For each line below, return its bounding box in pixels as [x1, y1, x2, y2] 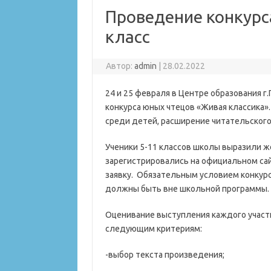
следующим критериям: [105, 224, 202, 233]
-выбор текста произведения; [105, 250, 224, 260]
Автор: [106, 61, 135, 71]
